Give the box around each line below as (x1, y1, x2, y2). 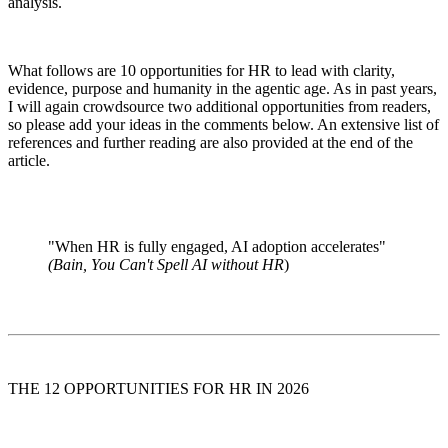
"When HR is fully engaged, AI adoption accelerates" (48, 237, 386, 255)
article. (8, 151, 50, 169)
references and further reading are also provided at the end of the (8, 133, 413, 151)
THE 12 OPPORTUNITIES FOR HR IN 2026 (8, 379, 309, 397)
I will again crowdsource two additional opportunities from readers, (8, 97, 431, 115)
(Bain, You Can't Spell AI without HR (48, 255, 284, 273)
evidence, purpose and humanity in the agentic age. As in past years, (8, 79, 437, 97)
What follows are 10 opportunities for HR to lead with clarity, (8, 61, 395, 79)
